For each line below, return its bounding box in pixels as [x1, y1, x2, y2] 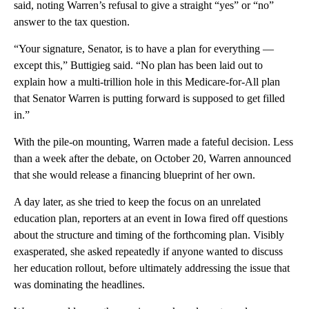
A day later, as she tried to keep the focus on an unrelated [14, 196, 261, 208]
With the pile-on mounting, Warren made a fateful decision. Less [14, 136, 293, 148]
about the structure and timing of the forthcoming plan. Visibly [14, 229, 284, 241]
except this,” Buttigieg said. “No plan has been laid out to [14, 59, 263, 72]
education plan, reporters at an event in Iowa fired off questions [14, 212, 288, 225]
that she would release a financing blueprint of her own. [14, 169, 255, 181]
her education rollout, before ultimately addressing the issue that [14, 262, 290, 275]
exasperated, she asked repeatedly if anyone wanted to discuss [14, 246, 283, 258]
